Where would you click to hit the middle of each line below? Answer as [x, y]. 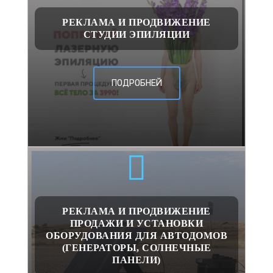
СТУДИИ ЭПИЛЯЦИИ [136, 35]
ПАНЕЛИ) [136, 260]
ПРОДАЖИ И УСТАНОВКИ [136, 224]
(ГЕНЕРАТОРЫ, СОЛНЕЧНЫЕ [136, 248]
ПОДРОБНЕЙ [136, 83]
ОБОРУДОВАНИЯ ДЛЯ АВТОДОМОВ [136, 236]
